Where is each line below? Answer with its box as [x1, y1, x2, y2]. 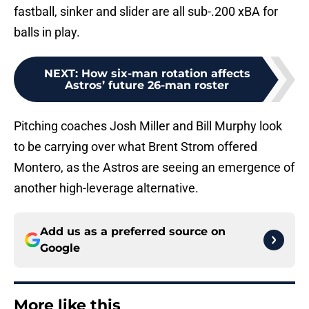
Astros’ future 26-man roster [65, 79, 229, 92]
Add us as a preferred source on [40, 225, 226, 239]
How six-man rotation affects [81, 67, 250, 81]
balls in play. [14, 25, 80, 40]
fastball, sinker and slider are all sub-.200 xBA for [14, 4, 278, 19]
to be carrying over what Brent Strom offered [14, 139, 257, 154]
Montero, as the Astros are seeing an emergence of [14, 160, 295, 175]
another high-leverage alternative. [14, 181, 199, 196]
